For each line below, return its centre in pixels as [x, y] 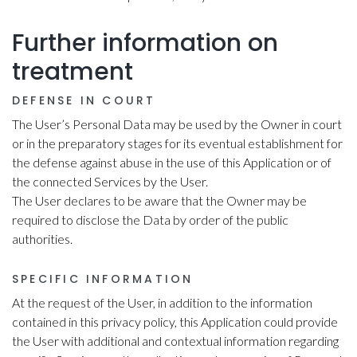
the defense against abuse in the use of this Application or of [172, 163]
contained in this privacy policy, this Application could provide [175, 322]
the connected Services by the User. [110, 182]
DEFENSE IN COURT [84, 101]
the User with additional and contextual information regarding [175, 341]
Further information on [145, 43]
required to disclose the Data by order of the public [150, 220]
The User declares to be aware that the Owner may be [159, 201]
